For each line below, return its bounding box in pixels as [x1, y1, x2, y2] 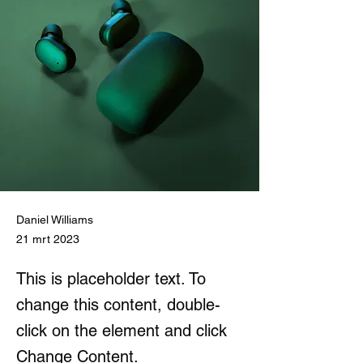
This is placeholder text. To [16, 268, 206, 288]
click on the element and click [16, 320, 227, 340]
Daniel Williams [16, 212, 93, 226]
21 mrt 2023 [16, 232, 79, 246]
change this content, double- [16, 294, 220, 314]
